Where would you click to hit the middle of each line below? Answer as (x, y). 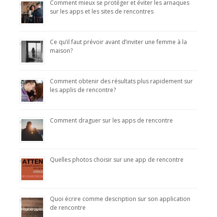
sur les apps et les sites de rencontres (102, 11)
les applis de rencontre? (83, 90)
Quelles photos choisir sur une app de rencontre (117, 160)
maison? (61, 51)
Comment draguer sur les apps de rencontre (111, 120)
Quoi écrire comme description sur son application (120, 199)
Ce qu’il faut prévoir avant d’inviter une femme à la (118, 42)
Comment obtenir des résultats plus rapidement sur (121, 81)
